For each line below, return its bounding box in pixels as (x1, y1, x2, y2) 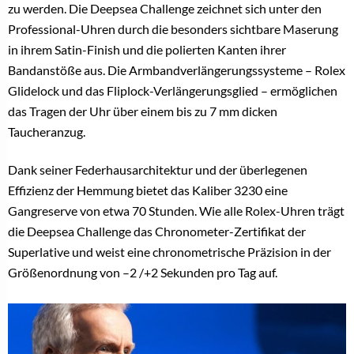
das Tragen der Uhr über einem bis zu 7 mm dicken (8, 103, 277, 119)
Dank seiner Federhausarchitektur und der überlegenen (8, 161, 307, 177)
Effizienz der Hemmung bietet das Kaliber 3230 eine (8, 182, 288, 198)
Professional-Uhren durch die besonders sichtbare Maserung (8, 21, 338, 36)
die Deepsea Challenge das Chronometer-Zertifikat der (8, 223, 306, 239)
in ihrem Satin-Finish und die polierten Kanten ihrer (8, 41, 286, 57)
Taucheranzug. (8, 123, 85, 139)
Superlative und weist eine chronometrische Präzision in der (8, 243, 331, 259)
